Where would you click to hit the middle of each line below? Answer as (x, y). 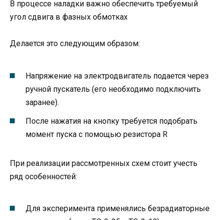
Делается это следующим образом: (75, 44)
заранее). (42, 102)
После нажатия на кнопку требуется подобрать (111, 121)
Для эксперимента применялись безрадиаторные (118, 209)
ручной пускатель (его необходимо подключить (113, 89)
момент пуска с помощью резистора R (96, 135)
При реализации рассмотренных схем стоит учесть (104, 164)
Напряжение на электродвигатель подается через (117, 76)
